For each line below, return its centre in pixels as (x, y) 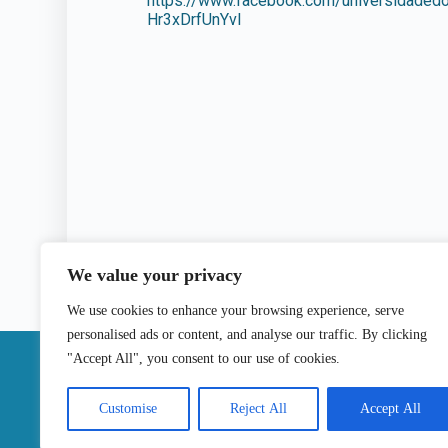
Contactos (385, 374)
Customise (128, 408)
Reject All (258, 408)
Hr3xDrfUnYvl (194, 20)
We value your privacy (154, 275)
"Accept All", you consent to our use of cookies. (203, 358)
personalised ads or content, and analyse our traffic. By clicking (247, 334)
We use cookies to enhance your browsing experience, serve (235, 310)
